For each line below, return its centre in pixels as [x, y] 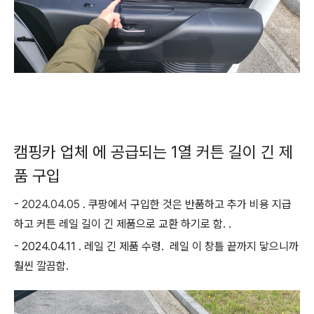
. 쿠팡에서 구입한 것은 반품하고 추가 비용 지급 [186, 204]
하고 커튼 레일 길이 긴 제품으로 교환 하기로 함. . [123, 224]
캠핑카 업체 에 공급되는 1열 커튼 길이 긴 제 [153, 152]
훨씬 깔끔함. [43, 266]
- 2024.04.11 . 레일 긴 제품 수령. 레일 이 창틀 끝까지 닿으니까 [156, 246]
